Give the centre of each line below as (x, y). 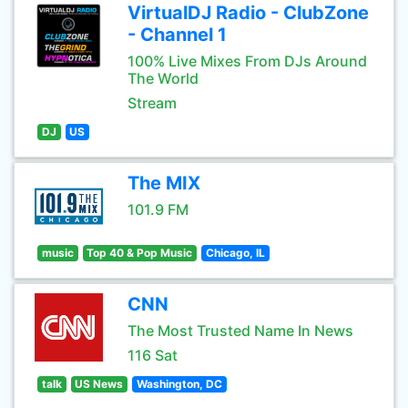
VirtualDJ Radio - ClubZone (248, 13)
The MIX (164, 183)
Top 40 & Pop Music (140, 253)
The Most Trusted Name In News (240, 331)
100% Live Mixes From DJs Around (247, 61)
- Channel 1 (177, 35)
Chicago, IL (235, 253)
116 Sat (153, 355)
